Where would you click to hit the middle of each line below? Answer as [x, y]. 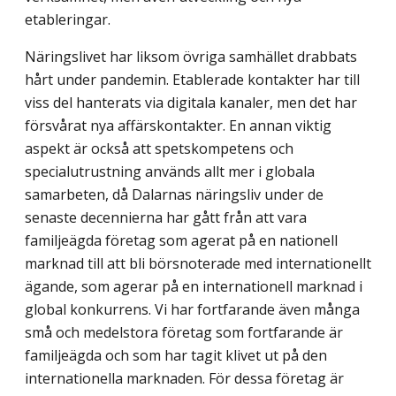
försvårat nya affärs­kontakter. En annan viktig [178, 125]
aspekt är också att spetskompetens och [159, 148]
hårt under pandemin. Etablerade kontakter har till [192, 79]
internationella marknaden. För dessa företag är [184, 378]
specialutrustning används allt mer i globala [170, 171]
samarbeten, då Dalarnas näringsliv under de [174, 194]
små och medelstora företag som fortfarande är [184, 332]
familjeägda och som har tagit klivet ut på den [176, 355]
